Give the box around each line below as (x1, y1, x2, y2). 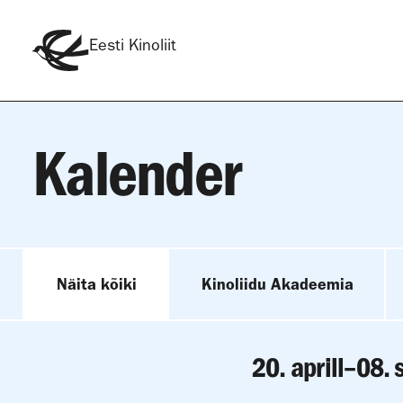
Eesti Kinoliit (89, 36, 176, 56)
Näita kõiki (57, 273, 137, 294)
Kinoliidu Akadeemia (201, 273, 354, 294)
